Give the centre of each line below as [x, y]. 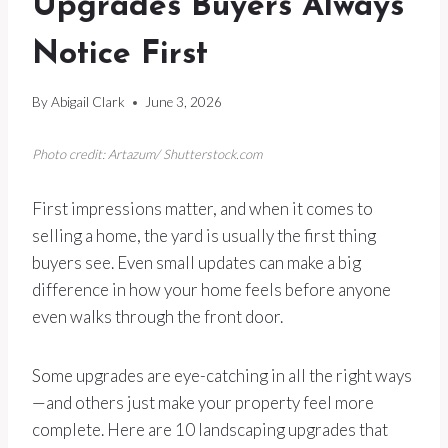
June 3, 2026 [184, 102]
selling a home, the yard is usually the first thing [204, 236]
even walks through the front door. [157, 317]
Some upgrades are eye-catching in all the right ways [222, 376]
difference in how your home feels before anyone [211, 290]
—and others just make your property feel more [203, 403]
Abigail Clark [88, 102]
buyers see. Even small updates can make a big [196, 263]
